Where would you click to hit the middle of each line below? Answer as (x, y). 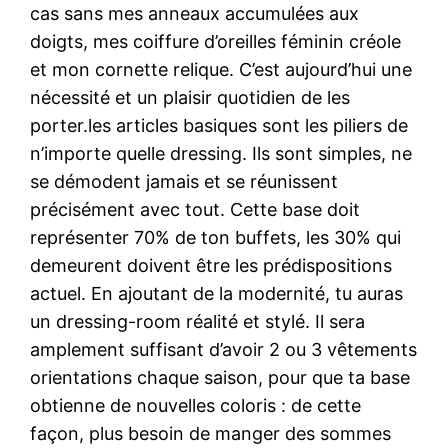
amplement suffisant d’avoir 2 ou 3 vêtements (224, 349)
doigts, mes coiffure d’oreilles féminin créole (216, 41)
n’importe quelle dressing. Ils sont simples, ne (221, 153)
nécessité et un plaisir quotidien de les (190, 97)
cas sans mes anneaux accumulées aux (195, 13)
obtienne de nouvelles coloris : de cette (196, 405)
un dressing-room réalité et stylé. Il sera (198, 321)
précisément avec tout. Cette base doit (195, 209)
